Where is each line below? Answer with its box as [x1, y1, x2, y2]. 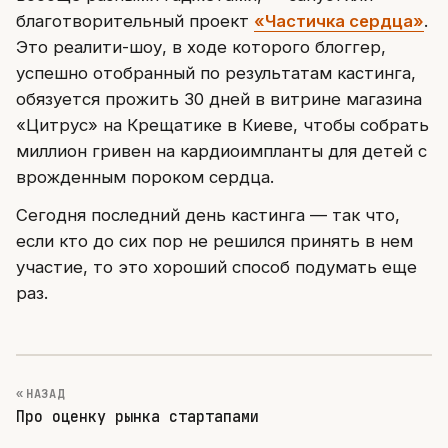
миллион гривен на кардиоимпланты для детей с [16, 140, 427, 161]
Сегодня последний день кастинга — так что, [16, 204, 400, 225]
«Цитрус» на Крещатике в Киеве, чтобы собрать [16, 114, 429, 135]
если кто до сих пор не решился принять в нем [16, 230, 413, 251]
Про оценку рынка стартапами [16, 405, 259, 427]
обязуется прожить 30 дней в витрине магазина [16, 88, 422, 109]
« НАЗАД [16, 385, 65, 402]
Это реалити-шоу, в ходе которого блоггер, [16, 36, 386, 57]
